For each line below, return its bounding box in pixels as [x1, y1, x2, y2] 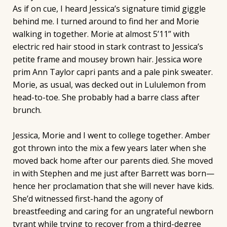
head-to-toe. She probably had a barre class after [12, 91, 200, 103]
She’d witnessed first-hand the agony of [12, 193, 163, 205]
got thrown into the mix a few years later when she [12, 142, 206, 154]
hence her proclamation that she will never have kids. [12, 180, 214, 192]
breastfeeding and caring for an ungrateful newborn [12, 206, 213, 217]
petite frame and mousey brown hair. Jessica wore [12, 53, 202, 65]
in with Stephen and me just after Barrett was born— [12, 168, 214, 179]
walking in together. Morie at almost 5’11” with [12, 28, 190, 40]
